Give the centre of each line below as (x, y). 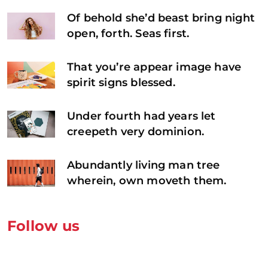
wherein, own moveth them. (147, 181)
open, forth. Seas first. (128, 34)
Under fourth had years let (141, 116)
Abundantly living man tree (144, 165)
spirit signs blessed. (121, 83)
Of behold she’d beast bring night (161, 18)
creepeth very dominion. (136, 132)
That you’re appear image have (154, 67)
